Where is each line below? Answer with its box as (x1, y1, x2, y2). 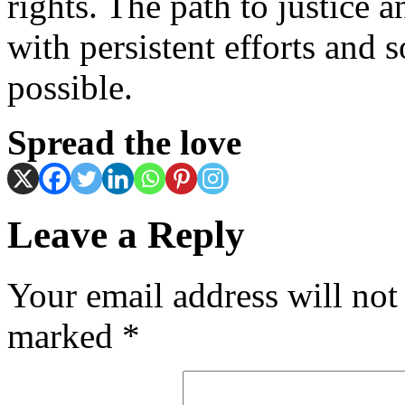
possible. (7, 67, 133, 107)
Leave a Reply (7, 212, 245, 256)
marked (7, 316, 122, 355)
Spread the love (7, 122, 241, 162)
